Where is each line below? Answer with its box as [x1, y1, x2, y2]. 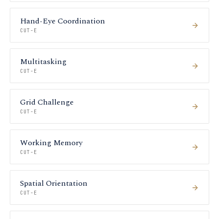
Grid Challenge [20, 96, 74, 108]
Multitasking [20, 56, 66, 67]
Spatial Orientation [20, 177, 88, 189]
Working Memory [20, 137, 83, 149]
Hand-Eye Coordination [20, 15, 105, 27]
